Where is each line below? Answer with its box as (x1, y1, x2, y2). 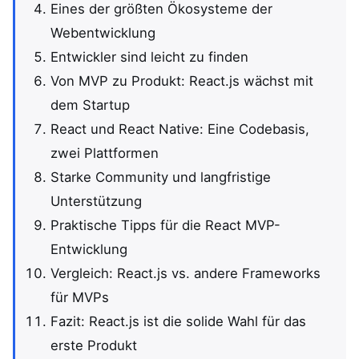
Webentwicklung (50, 25, 155, 41)
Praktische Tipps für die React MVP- (50, 217, 280, 233)
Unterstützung (50, 193, 142, 209)
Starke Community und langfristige (50, 169, 271, 185)
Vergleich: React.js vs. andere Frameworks (50, 265, 321, 281)
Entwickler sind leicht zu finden (50, 49, 248, 65)
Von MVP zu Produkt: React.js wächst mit (50, 73, 313, 89)
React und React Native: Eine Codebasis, (50, 121, 309, 137)
